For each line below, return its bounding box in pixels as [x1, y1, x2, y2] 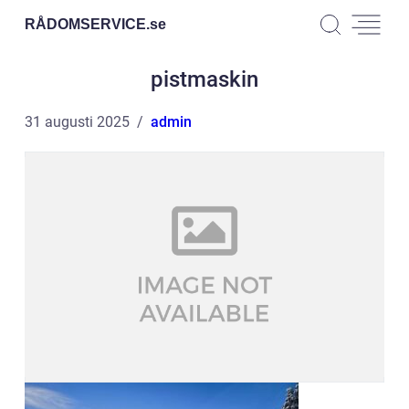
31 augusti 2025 [25, 113, 130, 131]
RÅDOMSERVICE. [25, 16, 150, 32]
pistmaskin [151, 67, 258, 92]
